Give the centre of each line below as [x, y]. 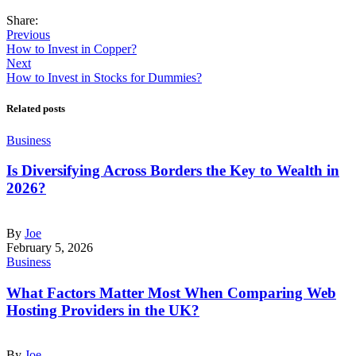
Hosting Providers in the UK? [103, 310]
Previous [28, 35]
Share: [22, 21]
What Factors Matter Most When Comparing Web [171, 292]
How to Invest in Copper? [72, 49]
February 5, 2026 [50, 248]
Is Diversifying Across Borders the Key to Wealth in [173, 171]
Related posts [36, 109]
